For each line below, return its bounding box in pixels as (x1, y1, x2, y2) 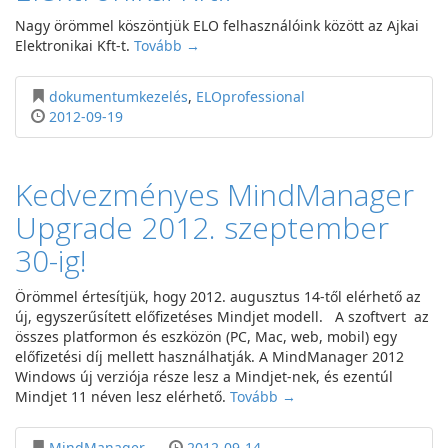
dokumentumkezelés (49, 87, 188, 106)
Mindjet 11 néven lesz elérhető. (15, 387, 230, 406)
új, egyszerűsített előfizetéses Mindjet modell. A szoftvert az (15, 307, 429, 326)
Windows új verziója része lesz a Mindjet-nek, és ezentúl (15, 367, 393, 386)
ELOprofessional (196, 87, 305, 106)
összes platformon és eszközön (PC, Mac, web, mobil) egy (15, 327, 397, 346)
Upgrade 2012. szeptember (15, 207, 389, 248)
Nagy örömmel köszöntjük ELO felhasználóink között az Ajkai (15, 16, 419, 35)
